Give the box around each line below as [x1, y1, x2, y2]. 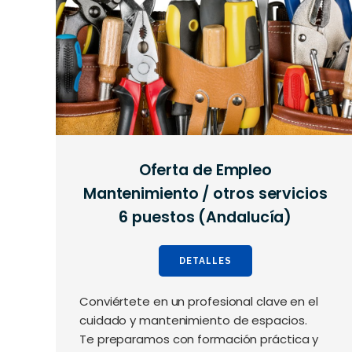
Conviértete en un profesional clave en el [79, 293, 318, 310]
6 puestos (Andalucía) [119, 207, 292, 229]
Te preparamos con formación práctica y [79, 331, 319, 348]
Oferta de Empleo [138, 159, 273, 181]
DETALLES [178, 255, 232, 267]
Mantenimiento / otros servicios [82, 183, 328, 205]
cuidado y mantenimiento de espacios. [79, 312, 307, 329]
